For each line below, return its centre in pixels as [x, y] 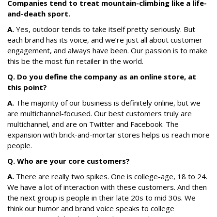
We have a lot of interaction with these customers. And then [107, 187]
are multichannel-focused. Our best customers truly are [100, 113]
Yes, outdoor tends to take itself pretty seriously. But [105, 29]
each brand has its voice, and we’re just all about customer [105, 40]
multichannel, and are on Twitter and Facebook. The [93, 124]
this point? [27, 87]
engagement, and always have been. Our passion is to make [107, 50]
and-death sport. [39, 14]
